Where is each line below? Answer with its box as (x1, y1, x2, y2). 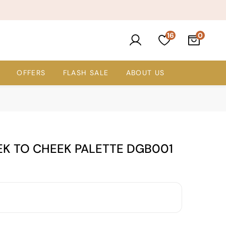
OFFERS (17, 68, 46, 77)
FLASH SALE (63, 68, 109, 77)
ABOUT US (126, 68, 165, 77)
